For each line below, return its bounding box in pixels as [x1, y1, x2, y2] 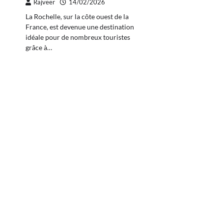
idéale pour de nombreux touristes [26, 33, 130, 42]
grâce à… [26, 43, 52, 52]
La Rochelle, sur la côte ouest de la [26, 12, 129, 21]
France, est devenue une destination [26, 23, 134, 31]
